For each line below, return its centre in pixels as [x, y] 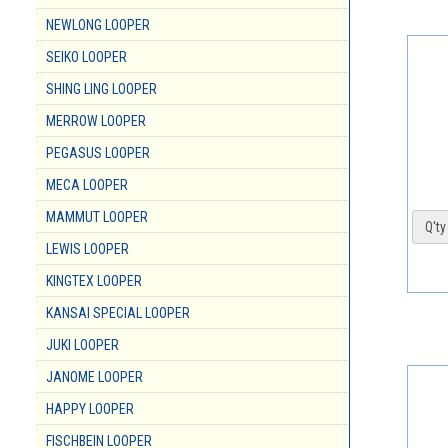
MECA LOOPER [87, 185]
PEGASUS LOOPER [98, 153]
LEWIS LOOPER [87, 249]
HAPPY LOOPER [90, 409]
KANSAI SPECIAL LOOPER [118, 313]
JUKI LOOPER [82, 345]
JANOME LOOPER [94, 377]
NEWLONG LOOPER [98, 25]
